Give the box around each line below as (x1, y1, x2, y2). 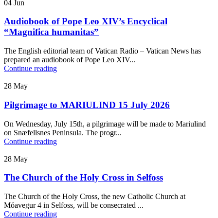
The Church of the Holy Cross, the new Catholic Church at (4, 192, 185, 200)
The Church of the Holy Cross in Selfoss (4, 172, 163, 183)
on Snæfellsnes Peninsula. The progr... (4, 128, 122, 137)
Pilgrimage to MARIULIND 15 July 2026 (4, 99, 170, 110)
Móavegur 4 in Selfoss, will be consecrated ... (4, 200, 144, 209)
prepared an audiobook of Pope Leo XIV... (4, 55, 135, 64)
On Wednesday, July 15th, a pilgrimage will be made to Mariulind (4, 119, 206, 128)
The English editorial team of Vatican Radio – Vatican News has (4, 47, 201, 55)
